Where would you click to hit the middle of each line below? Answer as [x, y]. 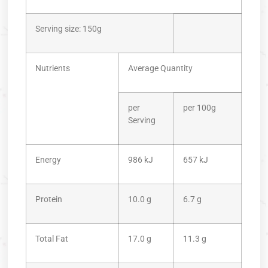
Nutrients [53, 69]
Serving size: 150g [69, 29]
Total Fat [52, 239]
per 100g [200, 108]
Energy [48, 160]
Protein [49, 200]
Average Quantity [161, 69]
